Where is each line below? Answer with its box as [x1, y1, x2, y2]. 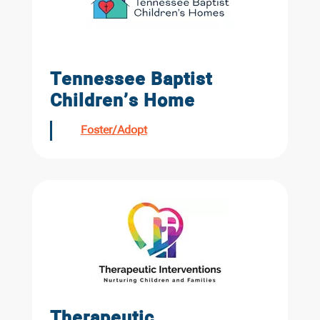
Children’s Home [49, 92, 195, 111]
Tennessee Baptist [49, 71, 212, 89]
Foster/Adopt [80, 125, 147, 137]
